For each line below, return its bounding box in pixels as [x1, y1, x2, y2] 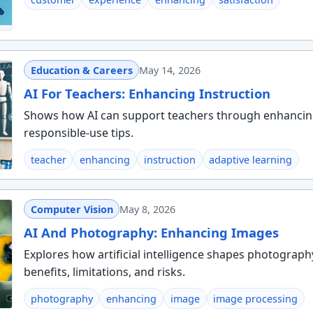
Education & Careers [30, 63, 133, 77]
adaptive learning [209, 152, 293, 166]
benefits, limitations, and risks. [23, 263, 185, 279]
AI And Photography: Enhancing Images [23, 224, 279, 242]
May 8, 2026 [119, 202, 176, 216]
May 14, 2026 [139, 63, 201, 77]
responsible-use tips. [23, 124, 133, 140]
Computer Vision [30, 202, 113, 216]
